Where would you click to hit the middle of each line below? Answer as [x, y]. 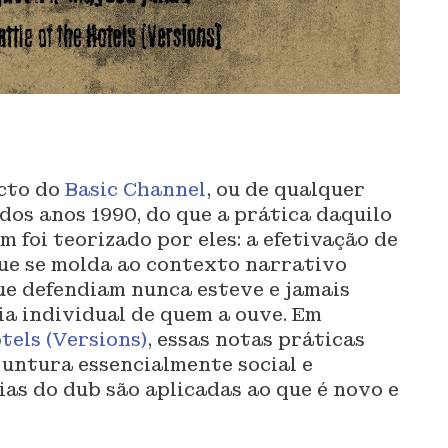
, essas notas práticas [256, 339]
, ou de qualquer [286, 189]
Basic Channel [136, 189]
